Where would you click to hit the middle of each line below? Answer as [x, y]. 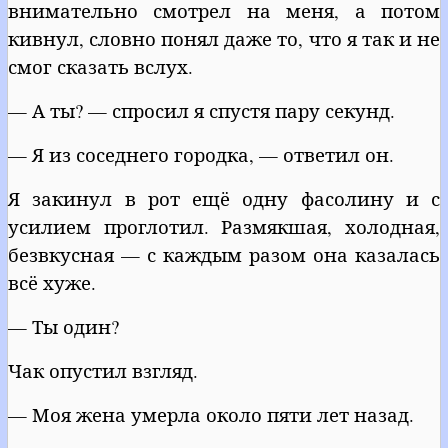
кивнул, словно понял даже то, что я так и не [224, 38]
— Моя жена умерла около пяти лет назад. [211, 414]
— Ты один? [63, 326]
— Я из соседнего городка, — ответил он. [201, 154]
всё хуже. [52, 282]
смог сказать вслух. [100, 66]
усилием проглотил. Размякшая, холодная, [224, 226]
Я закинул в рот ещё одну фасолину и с [224, 198]
